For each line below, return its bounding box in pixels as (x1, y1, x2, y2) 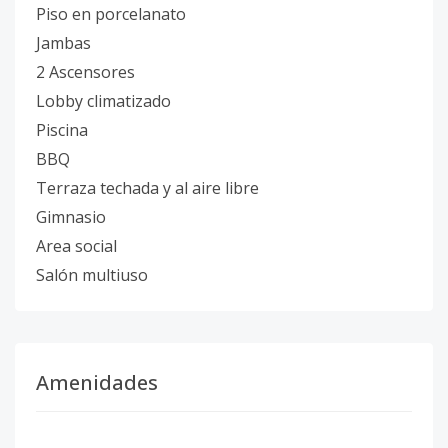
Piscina (36, 119, 88, 141)
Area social (36, 235, 117, 257)
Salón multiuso (36, 264, 148, 286)
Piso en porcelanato (36, 3, 186, 25)
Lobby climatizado (36, 90, 171, 112)
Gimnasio (36, 206, 106, 228)
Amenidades (36, 369, 158, 396)
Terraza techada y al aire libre (36, 177, 259, 199)
